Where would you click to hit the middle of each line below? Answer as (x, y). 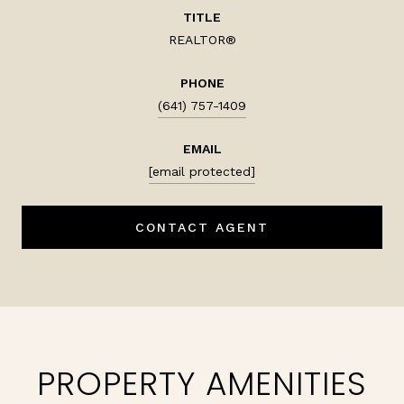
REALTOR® (202, 39)
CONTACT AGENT (202, 227)
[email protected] (202, 171)
